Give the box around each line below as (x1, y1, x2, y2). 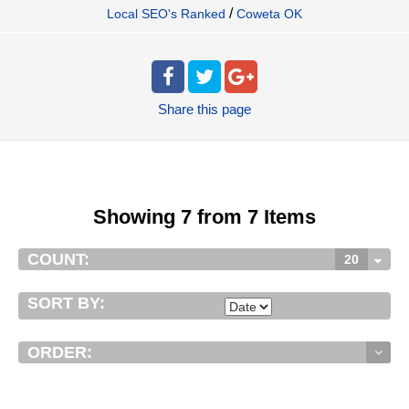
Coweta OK (236, 6, 302, 22)
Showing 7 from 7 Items (93, 205, 316, 229)
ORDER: (27, 343, 92, 362)
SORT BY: (27, 294, 105, 313)
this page (197, 101, 251, 118)
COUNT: (27, 250, 89, 269)
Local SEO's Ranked (107, 6, 225, 22)
